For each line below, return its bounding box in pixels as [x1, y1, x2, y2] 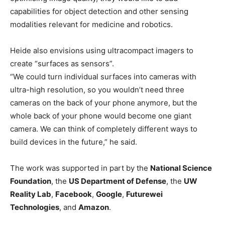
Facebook [55, 189, 92, 199]
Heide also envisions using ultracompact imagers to [10, 46, 193, 56]
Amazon [78, 202, 109, 212]
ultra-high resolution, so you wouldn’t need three [10, 85, 184, 95]
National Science [150, 163, 212, 173]
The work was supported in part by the [10, 163, 150, 173]
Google [96, 189, 122, 199]
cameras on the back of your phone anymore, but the [10, 98, 197, 108]
